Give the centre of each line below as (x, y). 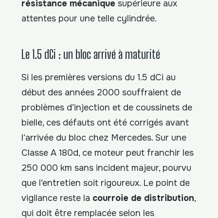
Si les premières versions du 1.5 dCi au (99, 77)
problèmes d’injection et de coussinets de (107, 107)
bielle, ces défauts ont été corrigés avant (105, 122)
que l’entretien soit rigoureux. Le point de (106, 183)
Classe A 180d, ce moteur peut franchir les (108, 153)
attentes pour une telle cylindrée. (89, 19)
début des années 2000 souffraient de (101, 92)
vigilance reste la (57, 198)
